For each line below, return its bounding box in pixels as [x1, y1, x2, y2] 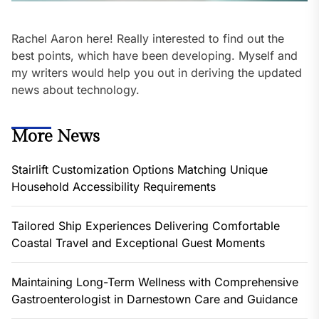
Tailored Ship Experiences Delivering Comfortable [11, 218, 280, 233]
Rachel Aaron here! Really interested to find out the [11, 31, 284, 46]
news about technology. [11, 82, 140, 97]
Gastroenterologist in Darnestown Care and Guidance [11, 291, 298, 306]
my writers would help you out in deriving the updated [11, 65, 302, 80]
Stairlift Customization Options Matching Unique [11, 162, 268, 177]
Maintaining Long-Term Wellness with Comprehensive [11, 274, 298, 289]
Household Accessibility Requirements [11, 179, 216, 194]
